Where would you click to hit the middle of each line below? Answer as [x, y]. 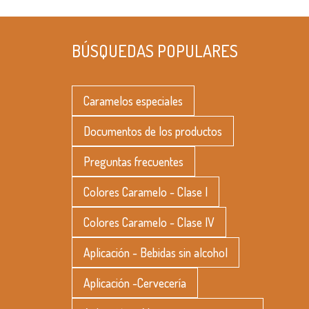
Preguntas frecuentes [133, 161]
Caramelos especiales [133, 100]
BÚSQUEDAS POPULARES [155, 50]
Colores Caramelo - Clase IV [149, 222]
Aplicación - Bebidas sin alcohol [156, 252]
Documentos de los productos [153, 131]
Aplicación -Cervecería [135, 282]
